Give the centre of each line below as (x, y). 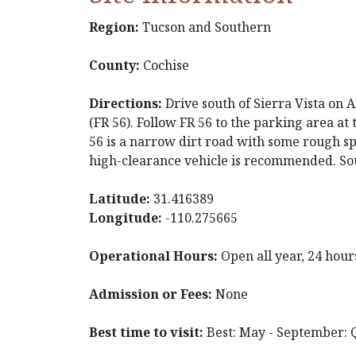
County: (114, 65)
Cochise (164, 65)
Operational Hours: (153, 256)
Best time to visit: (146, 332)
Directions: (126, 103)
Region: (114, 27)
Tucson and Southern (205, 27)
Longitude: (126, 218)
